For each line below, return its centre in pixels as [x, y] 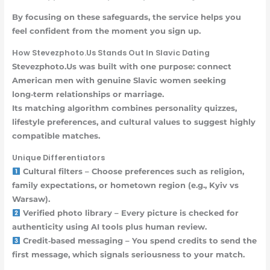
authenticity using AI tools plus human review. [109, 227]
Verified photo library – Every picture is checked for [130, 213]
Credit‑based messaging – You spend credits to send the [139, 241]
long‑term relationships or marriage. [88, 95]
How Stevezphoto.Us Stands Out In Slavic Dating [111, 53]
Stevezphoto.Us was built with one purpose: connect [121, 67]
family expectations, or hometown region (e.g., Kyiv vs [125, 185]
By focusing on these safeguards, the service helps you [126, 17]
